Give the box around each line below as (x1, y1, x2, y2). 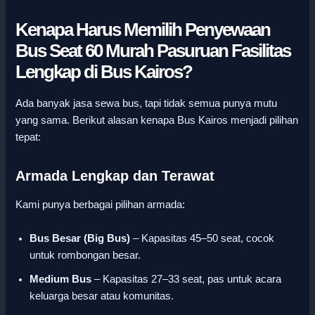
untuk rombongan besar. (30, 249, 141, 261)
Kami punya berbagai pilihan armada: (15, 199, 186, 211)
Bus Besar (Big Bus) (30, 232, 131, 244)
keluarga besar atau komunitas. (30, 290, 174, 302)
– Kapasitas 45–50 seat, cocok (130, 232, 275, 244)
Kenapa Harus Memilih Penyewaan (15, 20, 271, 40)
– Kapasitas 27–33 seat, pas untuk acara (91, 273, 282, 285)
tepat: (15, 131, 41, 143)
